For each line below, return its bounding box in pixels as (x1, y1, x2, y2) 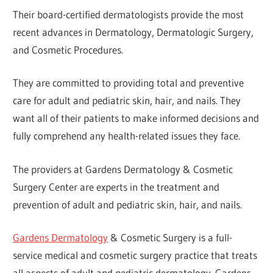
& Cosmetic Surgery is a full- (108, 231, 233, 244)
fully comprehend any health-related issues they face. (13, 129, 241, 143)
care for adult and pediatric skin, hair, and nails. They (13, 94, 241, 107)
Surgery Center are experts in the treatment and (13, 180, 220, 193)
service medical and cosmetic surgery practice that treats (13, 249, 258, 262)
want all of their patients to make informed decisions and (13, 112, 260, 125)
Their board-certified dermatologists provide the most (13, 7, 244, 21)
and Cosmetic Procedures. (13, 43, 124, 56)
